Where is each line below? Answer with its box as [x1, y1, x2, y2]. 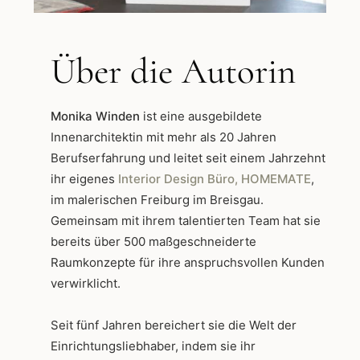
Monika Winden [51, 108, 143, 125]
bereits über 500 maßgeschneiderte [51, 234, 256, 250]
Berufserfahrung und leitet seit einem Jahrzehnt [51, 150, 325, 166]
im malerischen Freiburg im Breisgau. [51, 192, 264, 208]
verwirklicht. [51, 276, 121, 292]
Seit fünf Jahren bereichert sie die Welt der [51, 317, 297, 333]
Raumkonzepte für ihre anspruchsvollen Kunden [51, 255, 325, 271]
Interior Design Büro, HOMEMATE [118, 171, 311, 187]
